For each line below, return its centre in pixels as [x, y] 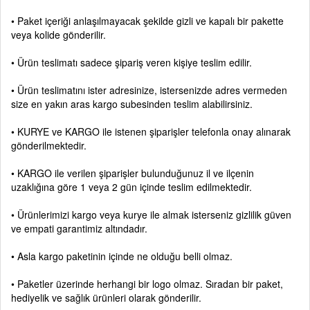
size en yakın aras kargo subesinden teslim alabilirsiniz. [132, 104]
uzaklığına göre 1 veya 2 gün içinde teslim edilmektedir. [131, 187]
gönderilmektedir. [49, 145]
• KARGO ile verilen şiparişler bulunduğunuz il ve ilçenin [133, 173]
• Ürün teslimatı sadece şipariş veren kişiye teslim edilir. [133, 62]
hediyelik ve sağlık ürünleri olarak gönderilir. [106, 298]
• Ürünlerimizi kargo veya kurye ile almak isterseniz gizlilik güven [151, 215]
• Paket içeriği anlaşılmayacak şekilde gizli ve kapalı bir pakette [147, 21]
